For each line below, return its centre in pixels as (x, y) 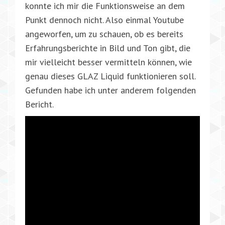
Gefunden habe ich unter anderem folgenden (110, 90)
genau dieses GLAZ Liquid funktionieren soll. (110, 76)
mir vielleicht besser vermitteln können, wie (108, 62)
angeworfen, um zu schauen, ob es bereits (104, 34)
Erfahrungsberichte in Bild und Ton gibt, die (108, 48)
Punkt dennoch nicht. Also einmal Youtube (104, 20)
